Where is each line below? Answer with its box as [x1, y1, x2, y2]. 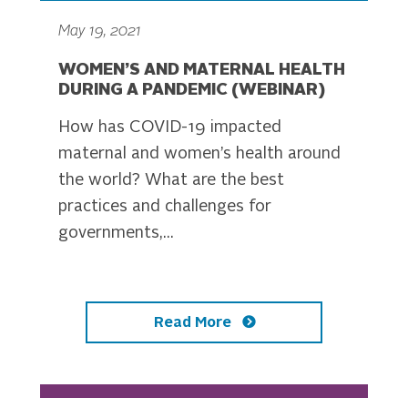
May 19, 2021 [58, 25, 141, 39]
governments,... [58, 225, 174, 241]
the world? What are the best [58, 172, 284, 189]
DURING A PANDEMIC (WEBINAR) [58, 82, 325, 98]
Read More [153, 315, 235, 331]
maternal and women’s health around [58, 146, 341, 162]
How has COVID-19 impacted [58, 119, 281, 136]
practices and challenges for [58, 199, 271, 215]
